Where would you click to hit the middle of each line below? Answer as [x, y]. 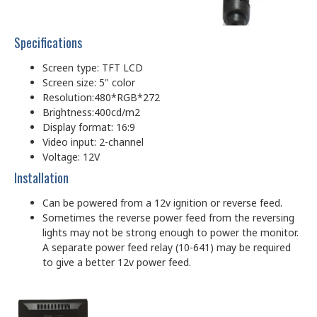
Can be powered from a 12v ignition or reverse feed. [162, 202]
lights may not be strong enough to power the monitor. [171, 232]
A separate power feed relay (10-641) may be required [167, 247]
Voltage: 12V [71, 156]
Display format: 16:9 [89, 127]
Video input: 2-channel [93, 142]
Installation [41, 177]
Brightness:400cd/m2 [91, 112]
